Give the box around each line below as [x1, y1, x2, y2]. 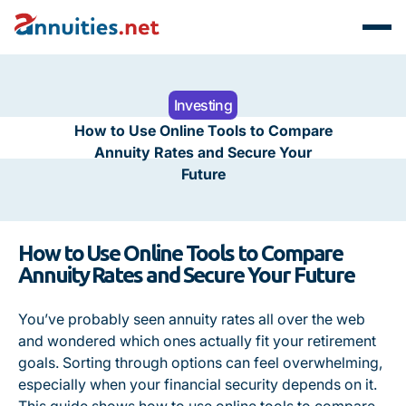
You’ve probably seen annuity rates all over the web [18, 310, 365, 328]
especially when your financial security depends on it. [18, 375, 377, 393]
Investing [173, 96, 233, 114]
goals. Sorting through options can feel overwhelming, [18, 353, 382, 372]
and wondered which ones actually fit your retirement [18, 332, 376, 350]
